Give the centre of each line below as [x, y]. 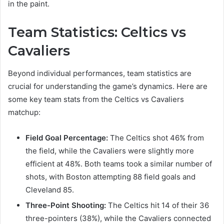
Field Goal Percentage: [67, 137]
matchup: [24, 112]
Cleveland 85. [50, 189]
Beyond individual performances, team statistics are [100, 73]
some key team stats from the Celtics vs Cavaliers [96, 99]
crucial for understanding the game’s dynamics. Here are [108, 86]
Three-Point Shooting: [66, 205]
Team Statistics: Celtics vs [97, 32]
